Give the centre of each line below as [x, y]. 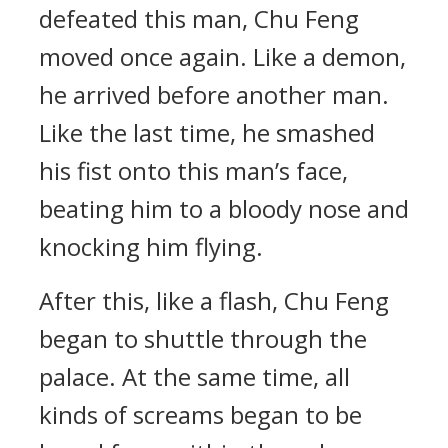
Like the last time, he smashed [207, 132]
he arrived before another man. [214, 94]
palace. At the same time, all [194, 376]
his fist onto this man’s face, [193, 170]
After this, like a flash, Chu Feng [214, 300]
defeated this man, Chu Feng [199, 18]
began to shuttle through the [203, 338]
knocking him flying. [151, 246]
